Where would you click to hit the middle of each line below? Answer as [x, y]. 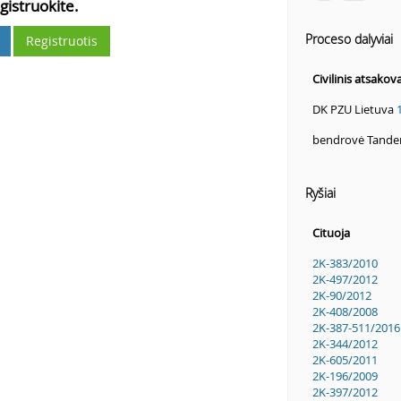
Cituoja [331, 232]
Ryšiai [320, 192]
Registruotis [62, 41]
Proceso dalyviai [349, 38]
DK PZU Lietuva [354, 109]
